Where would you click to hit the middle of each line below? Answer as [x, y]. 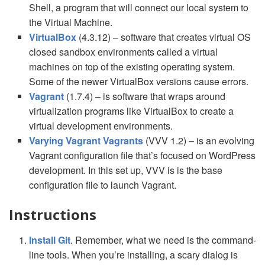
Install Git [50, 240]
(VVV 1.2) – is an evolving [199, 141]
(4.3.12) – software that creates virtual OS [164, 37]
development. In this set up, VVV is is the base [126, 170]
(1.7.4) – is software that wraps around [145, 96]
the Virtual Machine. [71, 22]
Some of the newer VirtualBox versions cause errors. [139, 82]
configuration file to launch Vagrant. [103, 185]
